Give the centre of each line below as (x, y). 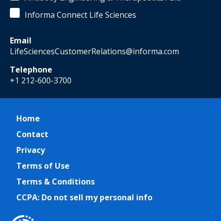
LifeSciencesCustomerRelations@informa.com (94, 51)
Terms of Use (43, 166)
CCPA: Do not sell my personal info (84, 197)
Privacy (31, 150)
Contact (32, 134)
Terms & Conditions (55, 182)
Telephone (31, 70)
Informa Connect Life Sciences (80, 15)
